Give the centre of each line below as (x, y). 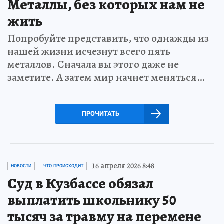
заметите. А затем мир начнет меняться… (106, 77)
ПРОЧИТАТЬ (100, 114)
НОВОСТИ (21, 166)
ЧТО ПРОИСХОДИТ (63, 166)
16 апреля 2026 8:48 (123, 166)
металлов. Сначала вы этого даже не (93, 64)
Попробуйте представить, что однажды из (108, 38)
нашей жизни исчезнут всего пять (89, 51)
